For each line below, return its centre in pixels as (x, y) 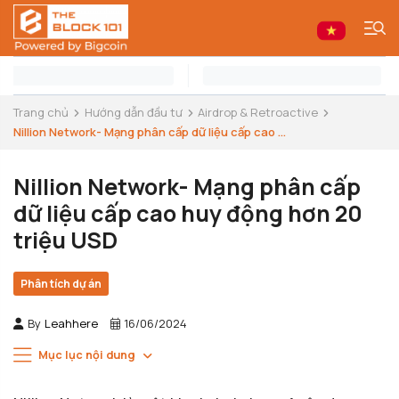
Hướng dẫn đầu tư (133, 112)
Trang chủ (41, 112)
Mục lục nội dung (86, 354)
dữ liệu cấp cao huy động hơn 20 (188, 213)
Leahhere (71, 323)
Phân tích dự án (61, 284)
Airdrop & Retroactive (258, 112)
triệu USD (65, 240)
